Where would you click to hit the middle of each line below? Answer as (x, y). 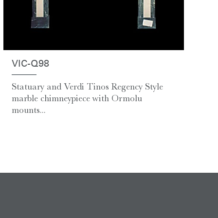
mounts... (28, 110)
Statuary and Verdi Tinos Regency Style (87, 87)
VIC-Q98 (30, 64)
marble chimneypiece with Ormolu (77, 99)
